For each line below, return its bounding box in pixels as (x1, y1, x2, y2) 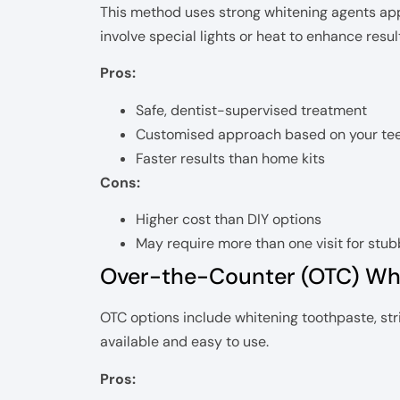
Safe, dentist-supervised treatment (136, 100, 367, 120)
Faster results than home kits (136, 148, 325, 168)
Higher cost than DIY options (136, 210, 321, 229)
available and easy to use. (100, 332, 269, 352)
